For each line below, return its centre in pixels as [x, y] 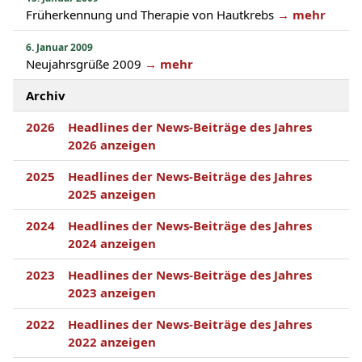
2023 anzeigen [112, 293]
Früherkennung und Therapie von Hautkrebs [150, 15]
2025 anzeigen [112, 194]
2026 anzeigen [112, 145]
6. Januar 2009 [59, 47]
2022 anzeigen [112, 342]
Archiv [46, 95]
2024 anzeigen [112, 243]
